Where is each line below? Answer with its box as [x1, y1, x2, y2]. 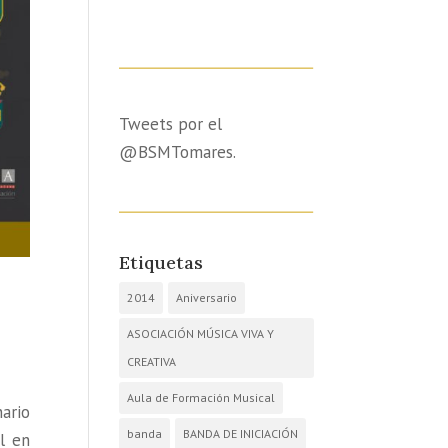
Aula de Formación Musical [127, 389, 276, 405]
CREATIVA [127, 353, 177, 369]
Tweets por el [119, 112, 223, 135]
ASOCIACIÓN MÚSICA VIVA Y [127, 325, 275, 341]
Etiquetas [119, 250, 204, 274]
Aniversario [176, 289, 238, 305]
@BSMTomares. [119, 140, 237, 163]
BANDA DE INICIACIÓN [183, 425, 299, 441]
